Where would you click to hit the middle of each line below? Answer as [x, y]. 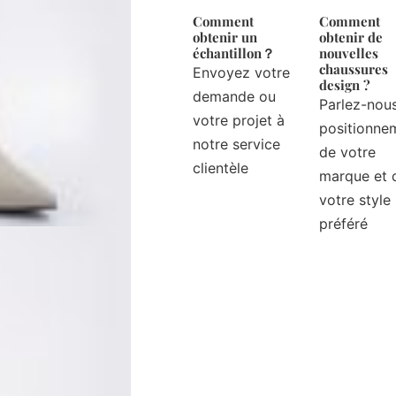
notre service [236, 145]
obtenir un [225, 38]
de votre [348, 152]
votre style [355, 200]
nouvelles [349, 53]
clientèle [220, 168]
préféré [344, 224]
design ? [345, 85]
